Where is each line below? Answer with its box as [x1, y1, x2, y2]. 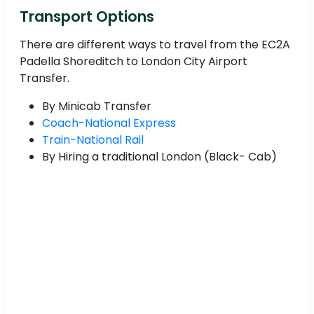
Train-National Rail [42, 131, 144, 148]
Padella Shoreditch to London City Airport [20, 53, 247, 69]
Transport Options [20, 6, 154, 27]
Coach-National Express [42, 114, 176, 131]
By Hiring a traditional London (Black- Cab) [42, 148, 277, 165]
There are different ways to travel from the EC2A [20, 36, 290, 53]
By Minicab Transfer [42, 97, 151, 114]
